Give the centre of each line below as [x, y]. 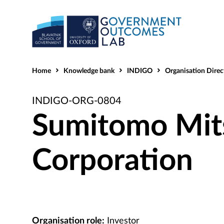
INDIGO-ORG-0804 [77, 101]
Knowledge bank [89, 71]
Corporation [112, 161]
